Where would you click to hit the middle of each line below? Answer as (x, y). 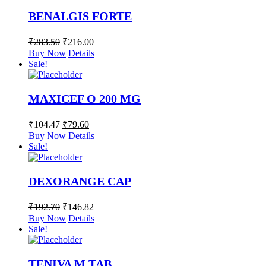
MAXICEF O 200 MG (85, 99)
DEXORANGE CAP (80, 181)
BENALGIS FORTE (80, 16)
